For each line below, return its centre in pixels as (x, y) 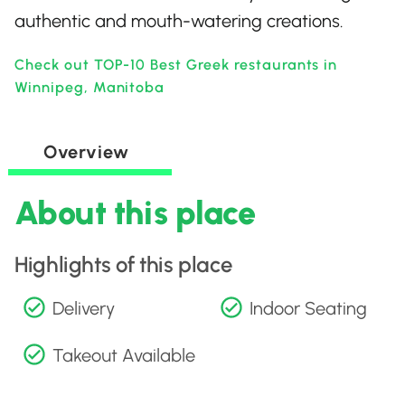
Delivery (84, 308)
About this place (135, 213)
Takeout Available (124, 355)
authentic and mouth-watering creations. (179, 21)
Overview (86, 152)
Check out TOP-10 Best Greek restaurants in (176, 65)
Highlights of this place (123, 264)
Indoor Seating (308, 308)
